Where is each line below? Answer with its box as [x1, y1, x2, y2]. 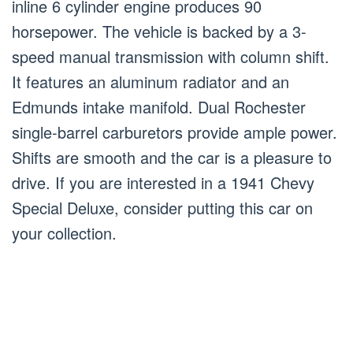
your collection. [12, 221, 117, 245]
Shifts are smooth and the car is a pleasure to [12, 146, 332, 169]
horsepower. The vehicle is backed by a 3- [12, 20, 307, 43]
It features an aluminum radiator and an [12, 70, 289, 94]
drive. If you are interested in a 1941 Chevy [12, 171, 314, 195]
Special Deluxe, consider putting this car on [12, 196, 313, 220]
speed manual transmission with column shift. [12, 45, 329, 69]
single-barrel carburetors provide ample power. [12, 121, 337, 144]
